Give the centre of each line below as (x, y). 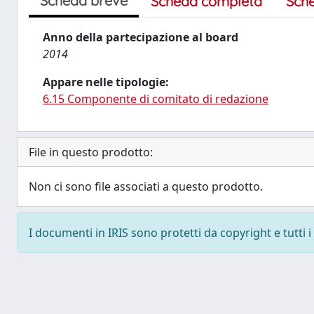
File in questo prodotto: (91, 152)
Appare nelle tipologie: (106, 82)
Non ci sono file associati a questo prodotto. (146, 186)
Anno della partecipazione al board (141, 37)
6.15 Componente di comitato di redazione (156, 99)
